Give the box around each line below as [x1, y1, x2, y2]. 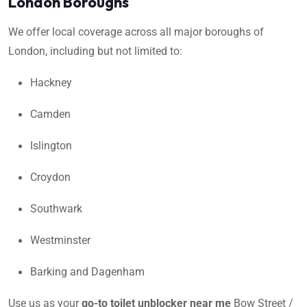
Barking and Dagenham [30, 265, 145, 278]
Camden [30, 107, 71, 121]
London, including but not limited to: [8, 44, 182, 58]
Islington [30, 138, 72, 152]
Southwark [30, 201, 82, 215]
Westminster [30, 233, 90, 247]
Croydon [30, 170, 71, 184]
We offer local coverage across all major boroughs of [8, 25, 264, 38]
